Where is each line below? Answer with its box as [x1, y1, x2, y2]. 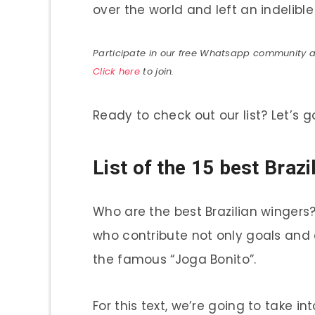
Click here [93, 64, 140, 78]
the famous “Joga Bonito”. [93, 250, 257, 268]
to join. [140, 64, 174, 78]
